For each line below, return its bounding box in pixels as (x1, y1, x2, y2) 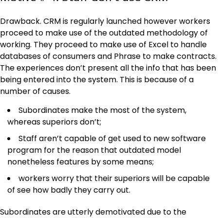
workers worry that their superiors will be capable (18, 173, 210, 184)
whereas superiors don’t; (7, 116, 101, 128)
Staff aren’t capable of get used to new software (18, 133, 206, 145)
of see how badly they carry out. (7, 184, 130, 196)
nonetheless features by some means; (7, 156, 154, 168)
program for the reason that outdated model (7, 145, 181, 156)
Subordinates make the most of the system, (18, 105, 186, 116)
